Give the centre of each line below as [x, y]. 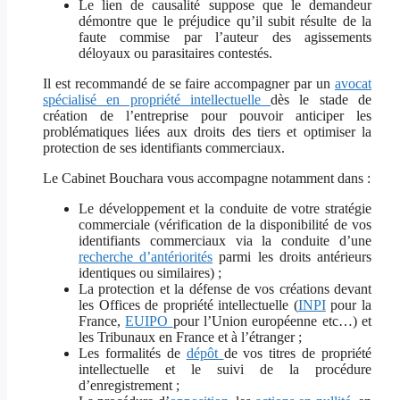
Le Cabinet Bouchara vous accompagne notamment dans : [207, 179]
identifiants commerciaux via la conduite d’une [225, 241]
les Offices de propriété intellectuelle [186, 305]
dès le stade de [321, 100]
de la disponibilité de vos [300, 225]
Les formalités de [133, 354]
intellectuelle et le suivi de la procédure [225, 370]
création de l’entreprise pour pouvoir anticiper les [207, 116]
